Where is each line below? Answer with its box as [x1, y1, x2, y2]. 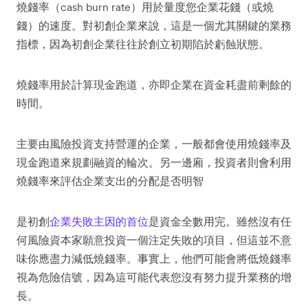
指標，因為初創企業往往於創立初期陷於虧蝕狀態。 [16, 36, 269, 51]
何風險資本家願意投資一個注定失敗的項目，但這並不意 [16, 232, 291, 247]
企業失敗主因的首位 [49, 214, 148, 228]
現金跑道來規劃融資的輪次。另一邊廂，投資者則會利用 [16, 155, 291, 169]
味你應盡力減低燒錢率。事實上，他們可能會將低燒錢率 [16, 251, 291, 265]
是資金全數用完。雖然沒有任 [148, 214, 291, 228]
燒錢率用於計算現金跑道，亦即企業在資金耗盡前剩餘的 [16, 77, 291, 91]
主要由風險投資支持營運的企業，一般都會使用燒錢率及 [16, 136, 291, 151]
